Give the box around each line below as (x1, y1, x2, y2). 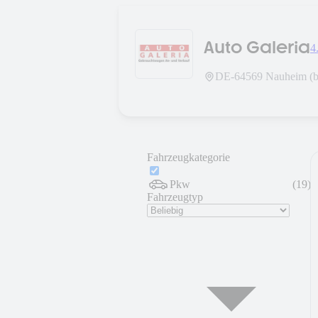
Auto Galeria (204, 36, 310, 57)
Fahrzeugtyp (147, 191, 203, 203)
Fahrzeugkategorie (147, 151, 230, 163)
